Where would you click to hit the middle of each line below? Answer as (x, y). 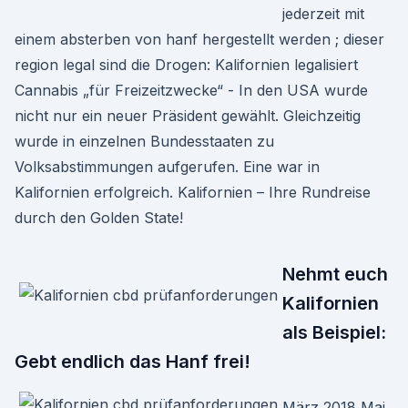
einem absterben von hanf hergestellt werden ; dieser (199, 39)
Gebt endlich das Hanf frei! (133, 362)
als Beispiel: (334, 332)
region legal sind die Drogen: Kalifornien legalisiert (186, 65)
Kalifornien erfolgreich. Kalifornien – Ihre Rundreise (193, 192)
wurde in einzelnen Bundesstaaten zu (144, 141)
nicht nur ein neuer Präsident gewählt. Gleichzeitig (188, 116)
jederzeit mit (323, 14)
